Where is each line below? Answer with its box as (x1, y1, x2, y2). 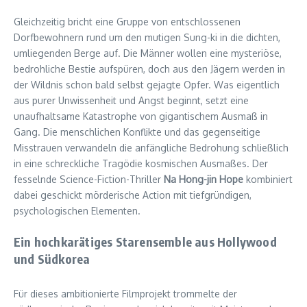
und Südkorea (14, 251, 90, 267)
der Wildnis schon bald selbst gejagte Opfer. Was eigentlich (14, 79, 280, 91)
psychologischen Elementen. (14, 205, 140, 217)
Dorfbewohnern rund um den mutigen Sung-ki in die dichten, (14, 32, 280, 44)
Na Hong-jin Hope (164, 173, 243, 186)
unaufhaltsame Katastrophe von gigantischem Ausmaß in (14, 110, 268, 123)
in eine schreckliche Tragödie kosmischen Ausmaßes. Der (14, 158, 268, 170)
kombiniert (243, 173, 293, 186)
